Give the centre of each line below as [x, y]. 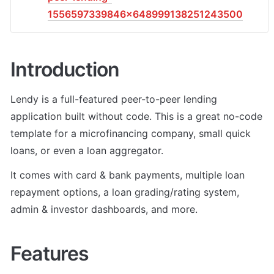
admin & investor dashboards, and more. [104, 209]
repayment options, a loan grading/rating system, [125, 192]
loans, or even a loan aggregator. [88, 150]
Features [50, 254]
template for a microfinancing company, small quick [131, 133]
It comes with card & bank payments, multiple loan [128, 175]
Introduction [65, 69]
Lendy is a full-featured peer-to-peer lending [114, 99]
